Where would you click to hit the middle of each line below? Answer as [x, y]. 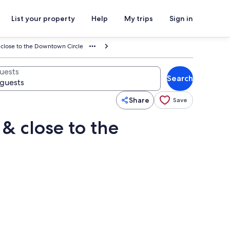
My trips [139, 18]
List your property [43, 18]
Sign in [181, 18]
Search [180, 78]
